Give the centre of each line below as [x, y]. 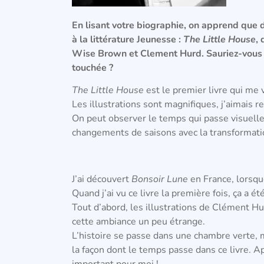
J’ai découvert [102, 179]
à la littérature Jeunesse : [128, 39]
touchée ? [93, 67]
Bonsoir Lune [160, 179]
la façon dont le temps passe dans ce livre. [163, 250]
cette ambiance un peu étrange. [140, 222]
